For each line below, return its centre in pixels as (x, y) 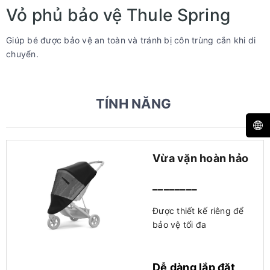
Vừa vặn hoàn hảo (200, 158)
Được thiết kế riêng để (198, 211)
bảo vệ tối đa (180, 224)
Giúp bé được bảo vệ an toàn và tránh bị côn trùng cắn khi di (131, 40)
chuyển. (22, 54)
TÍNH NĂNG (135, 104)
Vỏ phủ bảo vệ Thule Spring (118, 15)
